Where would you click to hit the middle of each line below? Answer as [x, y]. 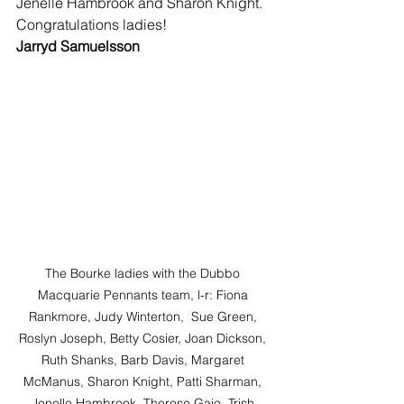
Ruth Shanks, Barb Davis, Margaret [144, 360]
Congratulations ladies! [92, 24]
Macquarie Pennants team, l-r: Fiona [144, 295]
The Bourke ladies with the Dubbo [144, 274]
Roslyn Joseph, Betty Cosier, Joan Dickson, [144, 339]
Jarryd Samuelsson [78, 46]
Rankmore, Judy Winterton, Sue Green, [144, 317]
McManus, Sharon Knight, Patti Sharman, [144, 382]
